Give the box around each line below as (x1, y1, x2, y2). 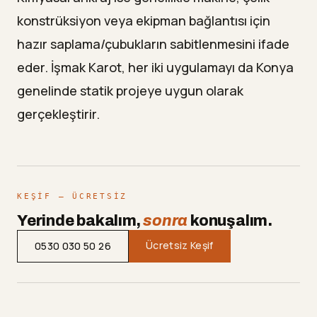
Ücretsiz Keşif (145, 238, 214, 253)
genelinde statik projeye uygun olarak (17, 82, 243, 100)
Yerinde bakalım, (17, 212, 144, 230)
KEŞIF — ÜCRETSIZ (17, 192, 127, 202)
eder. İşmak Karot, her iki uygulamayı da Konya (17, 59, 294, 76)
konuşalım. (188, 212, 272, 230)
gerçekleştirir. (17, 105, 100, 123)
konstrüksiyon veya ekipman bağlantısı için (17, 12, 270, 30)
